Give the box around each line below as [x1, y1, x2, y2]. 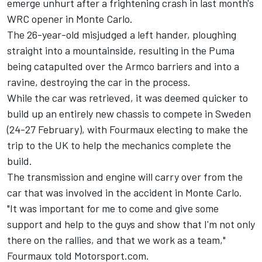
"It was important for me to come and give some [7, 201, 219, 215]
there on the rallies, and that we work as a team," [7, 233, 226, 246]
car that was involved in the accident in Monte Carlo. [7, 185, 242, 199]
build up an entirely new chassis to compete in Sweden [7, 106, 251, 120]
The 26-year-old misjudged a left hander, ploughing [7, 27, 236, 41]
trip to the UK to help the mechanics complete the [7, 138, 231, 151]
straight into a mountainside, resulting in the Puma [7, 43, 235, 57]
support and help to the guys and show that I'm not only [7, 217, 255, 230]
